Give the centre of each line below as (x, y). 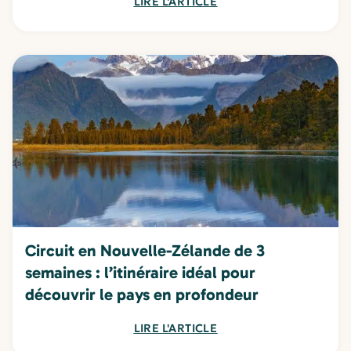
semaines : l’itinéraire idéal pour (140, 273)
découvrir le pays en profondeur (142, 295)
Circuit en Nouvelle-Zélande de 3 (145, 251)
